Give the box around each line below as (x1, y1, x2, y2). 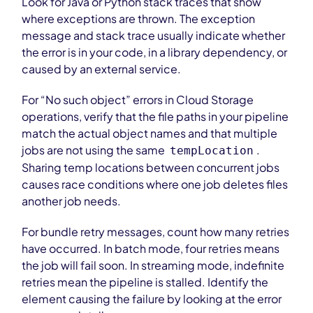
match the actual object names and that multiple (22, 126, 278, 140)
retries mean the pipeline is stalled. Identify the (22, 275, 269, 289)
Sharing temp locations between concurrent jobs (22, 160, 280, 175)
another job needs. (22, 194, 122, 208)
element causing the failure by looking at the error (22, 291, 282, 306)
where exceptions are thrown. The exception (22, 11, 256, 26)
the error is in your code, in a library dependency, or (22, 45, 288, 59)
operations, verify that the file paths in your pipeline (22, 109, 289, 124)
